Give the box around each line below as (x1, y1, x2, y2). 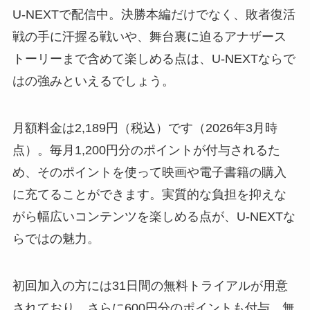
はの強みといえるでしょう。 (12, 73, 174, 88)
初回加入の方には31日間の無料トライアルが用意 (12, 278, 288, 293)
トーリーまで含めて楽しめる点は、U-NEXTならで (12, 51, 295, 66)
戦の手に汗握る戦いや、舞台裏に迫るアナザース (12, 29, 286, 44)
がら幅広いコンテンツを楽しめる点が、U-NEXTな (12, 209, 295, 224)
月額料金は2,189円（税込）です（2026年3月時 (12, 120, 277, 135)
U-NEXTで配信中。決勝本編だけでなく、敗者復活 (12, 7, 295, 21)
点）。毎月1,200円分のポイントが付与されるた (12, 143, 280, 157)
